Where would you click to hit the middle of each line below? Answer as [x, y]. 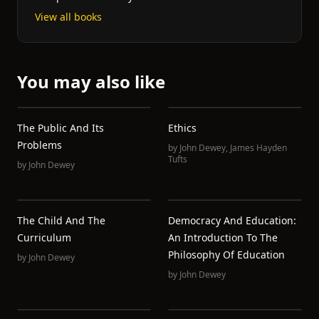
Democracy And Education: [232, 220]
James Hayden [258, 148]
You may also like [91, 82]
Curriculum [44, 237]
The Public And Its [61, 128]
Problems [40, 145]
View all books [68, 17]
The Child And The [61, 220]
